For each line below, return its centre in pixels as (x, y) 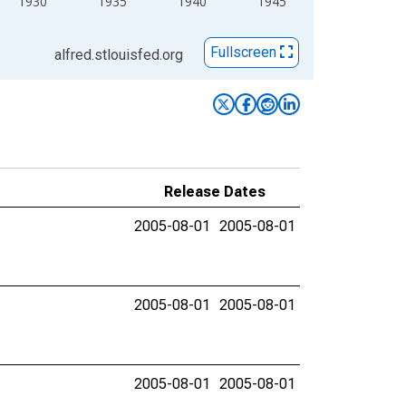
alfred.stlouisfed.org (119, 55)
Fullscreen (245, 53)
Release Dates (215, 192)
